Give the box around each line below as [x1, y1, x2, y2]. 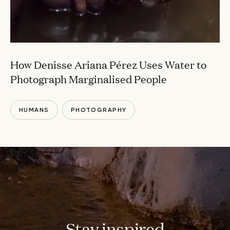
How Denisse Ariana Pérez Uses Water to [10, 57, 206, 72]
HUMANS [19, 106, 49, 114]
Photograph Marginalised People [10, 71, 167, 86]
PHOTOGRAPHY [70, 106, 127, 114]
